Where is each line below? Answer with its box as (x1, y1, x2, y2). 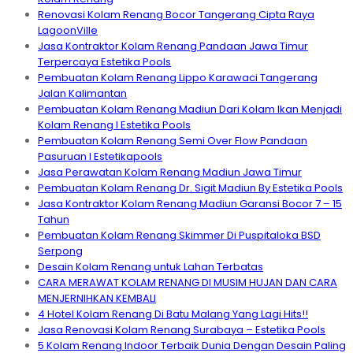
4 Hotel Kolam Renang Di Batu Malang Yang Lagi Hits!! (38, 306, 308, 321)
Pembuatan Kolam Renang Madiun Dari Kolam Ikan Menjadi (38, 101, 342, 117)
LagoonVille (38, 22, 98, 38)
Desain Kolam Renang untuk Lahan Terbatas (38, 258, 263, 274)
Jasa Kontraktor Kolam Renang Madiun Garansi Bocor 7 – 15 (38, 195, 342, 211)
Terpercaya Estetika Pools (38, 54, 171, 69)
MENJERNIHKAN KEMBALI (38, 290, 156, 306)
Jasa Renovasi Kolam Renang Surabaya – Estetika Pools (38, 321, 325, 337)
